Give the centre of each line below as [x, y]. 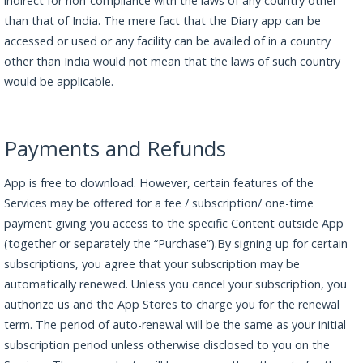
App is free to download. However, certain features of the [159, 182]
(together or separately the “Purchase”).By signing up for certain [176, 243]
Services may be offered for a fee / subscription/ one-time [159, 203]
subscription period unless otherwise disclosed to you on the [167, 344]
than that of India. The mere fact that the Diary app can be [162, 20]
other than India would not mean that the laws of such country [172, 61]
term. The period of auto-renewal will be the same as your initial [175, 324]
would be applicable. [59, 81]
